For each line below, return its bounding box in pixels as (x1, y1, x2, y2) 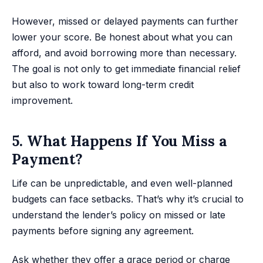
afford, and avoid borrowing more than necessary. (12, 46, 237, 59)
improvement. (12, 94, 73, 106)
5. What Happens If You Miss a (12, 131, 227, 150)
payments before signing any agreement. (12, 225, 194, 237)
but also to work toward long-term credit (12, 78, 194, 90)
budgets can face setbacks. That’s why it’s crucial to (12, 193, 244, 205)
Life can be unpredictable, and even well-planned (12, 177, 232, 190)
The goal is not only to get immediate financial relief (12, 62, 241, 75)
